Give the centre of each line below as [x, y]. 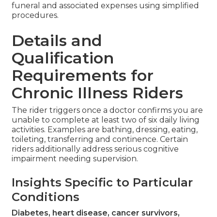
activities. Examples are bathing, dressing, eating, [105, 130]
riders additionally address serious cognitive [95, 149]
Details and [57, 41]
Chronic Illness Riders [97, 93]
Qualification [63, 58]
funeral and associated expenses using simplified [105, 6]
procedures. [35, 15]
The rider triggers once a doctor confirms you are [107, 110]
